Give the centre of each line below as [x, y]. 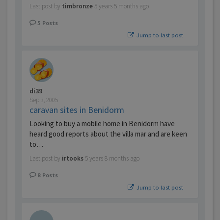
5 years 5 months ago [122, 6]
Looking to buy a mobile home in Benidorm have [102, 124]
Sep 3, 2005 [44, 100]
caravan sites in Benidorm [77, 110]
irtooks [73, 159]
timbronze [77, 6]
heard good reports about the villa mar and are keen [108, 134]
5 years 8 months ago [112, 159]
